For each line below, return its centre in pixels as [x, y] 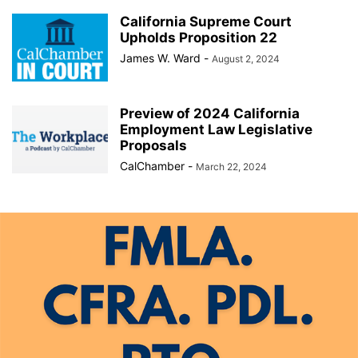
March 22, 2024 [231, 167]
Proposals [153, 145]
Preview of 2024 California [210, 113]
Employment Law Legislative [216, 129]
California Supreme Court [206, 22]
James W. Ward [160, 58]
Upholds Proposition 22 [199, 38]
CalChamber [152, 166]
